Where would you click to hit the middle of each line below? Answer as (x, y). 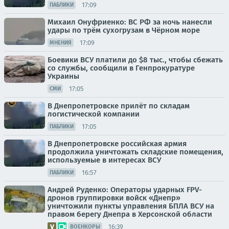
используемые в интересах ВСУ (104, 160)
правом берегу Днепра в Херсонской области (130, 214)
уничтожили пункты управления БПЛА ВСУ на (131, 206)
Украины (63, 76)
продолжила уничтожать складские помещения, (135, 152)
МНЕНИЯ (61, 43)
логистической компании (94, 114)
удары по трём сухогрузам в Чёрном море (124, 30)
